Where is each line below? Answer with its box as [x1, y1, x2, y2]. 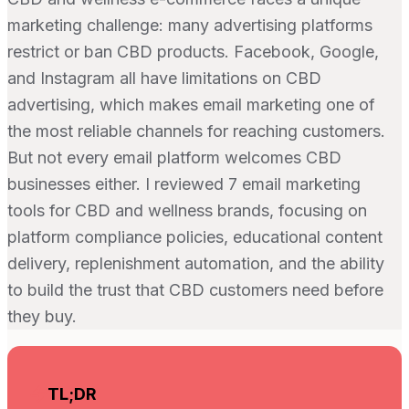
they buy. [7, 306, 77, 326]
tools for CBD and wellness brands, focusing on [7, 200, 367, 220]
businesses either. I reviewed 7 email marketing [7, 173, 361, 194]
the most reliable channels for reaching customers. [7, 121, 385, 141]
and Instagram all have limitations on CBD [7, 68, 321, 88]
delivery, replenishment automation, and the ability [7, 253, 384, 273]
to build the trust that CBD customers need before [7, 279, 383, 299]
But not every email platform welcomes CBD [7, 147, 341, 167]
